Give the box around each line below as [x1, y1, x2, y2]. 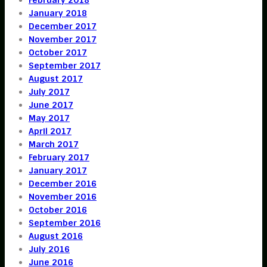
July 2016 [29, 243, 70, 254]
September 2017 [29, 60, 101, 71]
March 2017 [29, 138, 79, 150]
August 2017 [29, 73, 83, 84]
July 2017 [29, 86, 70, 97]
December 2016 [29, 178, 97, 189]
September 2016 [29, 217, 101, 228]
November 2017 [29, 33, 97, 45]
